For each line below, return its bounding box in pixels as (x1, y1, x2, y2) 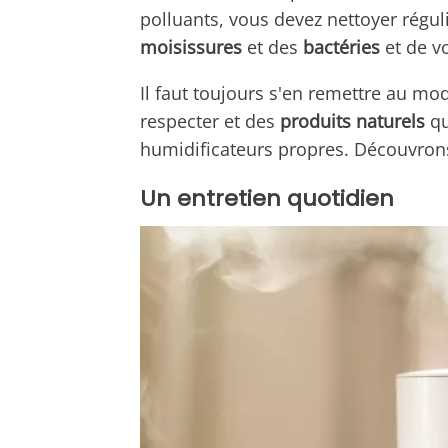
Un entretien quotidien (140, 182, 394, 214)
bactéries (303, 34, 380, 59)
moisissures (140, 34, 242, 59)
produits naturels (275, 108, 425, 133)
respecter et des (140, 108, 275, 133)
